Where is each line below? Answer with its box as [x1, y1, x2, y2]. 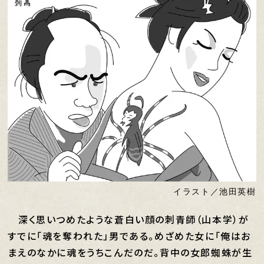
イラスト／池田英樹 [173, 187, 256, 196]
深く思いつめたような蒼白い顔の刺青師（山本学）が [8, 212, 249, 226]
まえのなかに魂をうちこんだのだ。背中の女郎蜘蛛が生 [8, 245, 253, 259]
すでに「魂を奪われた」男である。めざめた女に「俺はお [8, 229, 252, 243]
